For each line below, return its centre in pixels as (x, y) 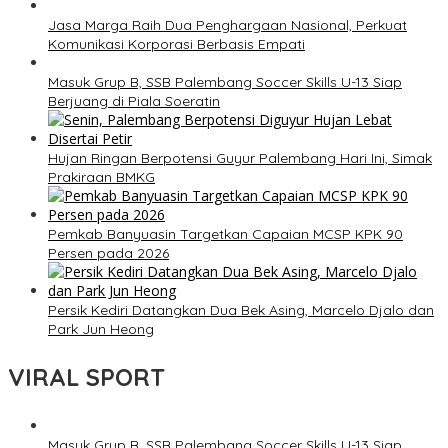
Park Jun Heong (101, 329)
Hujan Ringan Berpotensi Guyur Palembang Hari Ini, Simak (240, 158)
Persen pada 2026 (108, 253)
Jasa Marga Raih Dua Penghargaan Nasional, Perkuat (227, 25)
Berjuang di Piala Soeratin (134, 101)
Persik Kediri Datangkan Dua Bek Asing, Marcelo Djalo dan (241, 310)
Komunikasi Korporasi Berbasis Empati (176, 44)
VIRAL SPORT (86, 377)
